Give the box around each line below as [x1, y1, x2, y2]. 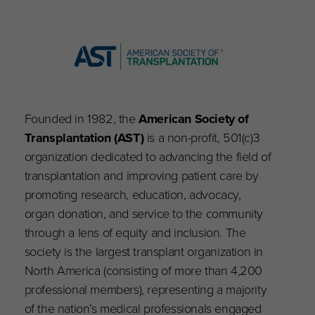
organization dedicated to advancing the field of [24, 146, 271, 166]
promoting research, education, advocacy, [24, 184, 241, 204]
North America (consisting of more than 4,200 [24, 260, 263, 280]
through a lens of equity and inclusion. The [24, 222, 246, 242]
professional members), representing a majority [24, 279, 267, 299]
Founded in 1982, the [24, 108, 139, 128]
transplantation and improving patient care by [24, 165, 259, 185]
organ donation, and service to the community [24, 203, 264, 223]
